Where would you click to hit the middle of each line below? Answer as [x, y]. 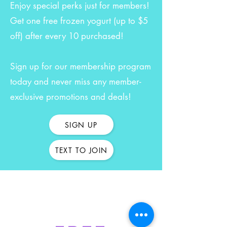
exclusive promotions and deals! [71, 97]
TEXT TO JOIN [81, 150]
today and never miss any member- [76, 82]
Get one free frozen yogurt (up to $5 [79, 21]
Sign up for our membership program [81, 66]
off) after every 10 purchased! [67, 36]
